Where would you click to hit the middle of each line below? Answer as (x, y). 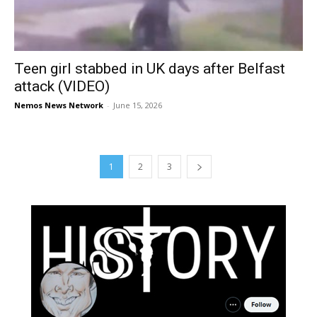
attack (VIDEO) (62, 86)
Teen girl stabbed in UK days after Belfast (150, 68)
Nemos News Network (59, 105)
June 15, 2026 (138, 105)
